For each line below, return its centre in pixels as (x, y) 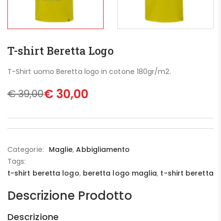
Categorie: (26, 149)
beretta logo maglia (120, 173)
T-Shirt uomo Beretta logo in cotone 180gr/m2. (89, 72)
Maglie (61, 149)
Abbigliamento (103, 149)
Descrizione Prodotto (70, 196)
